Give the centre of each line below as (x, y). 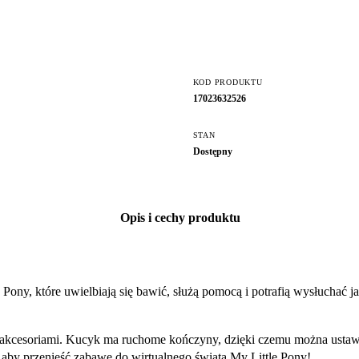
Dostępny (212, 152)
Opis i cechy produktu (181, 218)
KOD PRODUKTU (228, 82)
